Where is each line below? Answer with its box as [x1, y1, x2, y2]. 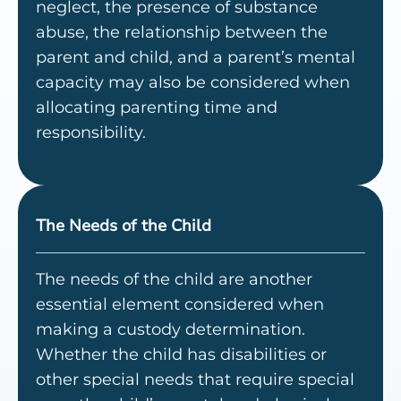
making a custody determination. [36, 320, 305, 340]
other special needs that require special [36, 370, 354, 390]
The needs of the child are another [36, 269, 312, 290]
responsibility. [36, 123, 146, 143]
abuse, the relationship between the [36, 22, 328, 43]
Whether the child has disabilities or [36, 345, 327, 365]
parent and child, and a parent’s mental [36, 47, 355, 68]
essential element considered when [36, 294, 324, 315]
